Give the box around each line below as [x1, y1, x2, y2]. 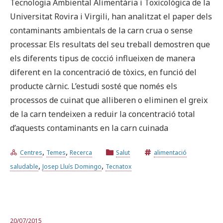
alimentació [154, 148, 187, 157]
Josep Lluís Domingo [42, 162, 102, 171]
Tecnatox [106, 162, 131, 171]
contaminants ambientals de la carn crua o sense [10, 24, 193, 36]
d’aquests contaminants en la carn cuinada [10, 122, 168, 133]
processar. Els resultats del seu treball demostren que [10, 38, 210, 50]
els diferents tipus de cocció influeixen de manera [10, 52, 195, 64]
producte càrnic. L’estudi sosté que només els [10, 80, 177, 92]
